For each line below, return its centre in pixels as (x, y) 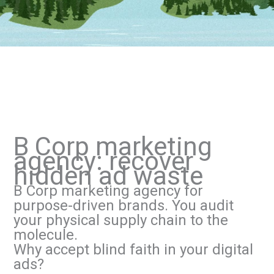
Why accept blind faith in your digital (133, 249)
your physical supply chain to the (120, 220)
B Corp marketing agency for (108, 191)
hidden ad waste (108, 176)
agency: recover (103, 161)
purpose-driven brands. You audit (123, 205)
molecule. (45, 235)
